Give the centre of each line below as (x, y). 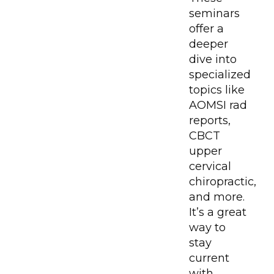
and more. (217, 197)
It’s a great (218, 212)
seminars (214, 13)
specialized (220, 74)
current (209, 258)
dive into (213, 59)
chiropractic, (223, 181)
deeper (209, 44)
